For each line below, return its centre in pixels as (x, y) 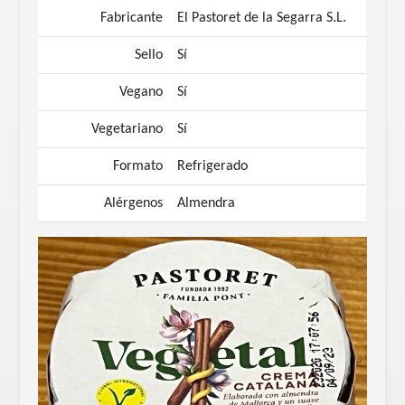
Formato (138, 166)
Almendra (207, 203)
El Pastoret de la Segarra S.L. (262, 18)
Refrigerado (213, 166)
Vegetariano (127, 129)
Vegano (141, 92)
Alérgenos (134, 203)
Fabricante (132, 18)
